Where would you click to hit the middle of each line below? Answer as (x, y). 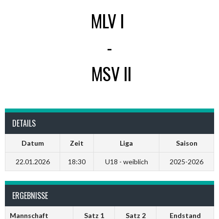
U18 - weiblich (126, 162)
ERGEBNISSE (30, 196)
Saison (186, 143)
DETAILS (24, 123)
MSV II (111, 73)
